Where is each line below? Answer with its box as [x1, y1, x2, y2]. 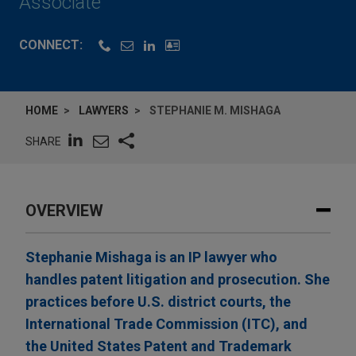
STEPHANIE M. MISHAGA [149, 104, 281, 118]
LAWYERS [79, 104, 129, 118]
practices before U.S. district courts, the [25, 293, 291, 311]
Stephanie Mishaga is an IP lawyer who [25, 249, 277, 266]
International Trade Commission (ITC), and [25, 315, 308, 333]
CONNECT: [19, 37, 83, 53]
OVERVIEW [25, 201, 103, 221]
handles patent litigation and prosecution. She [25, 271, 330, 288]
